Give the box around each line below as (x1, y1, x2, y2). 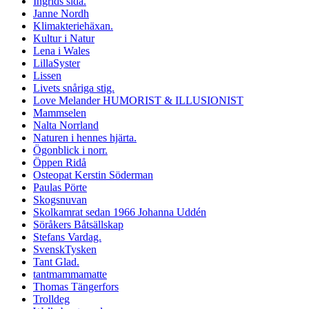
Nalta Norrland (33, 119, 99, 132)
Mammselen (33, 107, 86, 119)
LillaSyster (33, 57, 80, 70)
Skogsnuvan (33, 194, 87, 206)
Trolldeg (33, 293, 70, 306)
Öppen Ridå (33, 157, 86, 169)
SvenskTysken (33, 243, 97, 256)
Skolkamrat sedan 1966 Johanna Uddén (33, 206, 206, 219)
